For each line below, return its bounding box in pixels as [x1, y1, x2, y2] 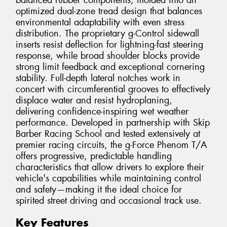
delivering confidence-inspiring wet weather [16, 105, 188, 118]
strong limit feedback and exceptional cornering [16, 61, 205, 73]
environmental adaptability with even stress [16, 16, 184, 29]
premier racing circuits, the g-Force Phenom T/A [16, 139, 207, 152]
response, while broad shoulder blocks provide [16, 50, 200, 62]
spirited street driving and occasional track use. [16, 195, 202, 207]
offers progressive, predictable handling [16, 150, 172, 163]
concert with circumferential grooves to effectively [16, 83, 210, 96]
